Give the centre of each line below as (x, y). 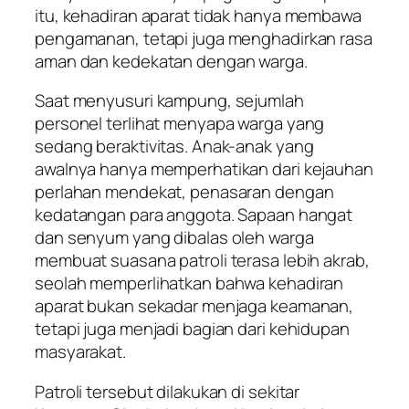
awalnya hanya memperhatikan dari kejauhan (204, 169)
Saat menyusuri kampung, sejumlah (169, 101)
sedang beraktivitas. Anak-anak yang (174, 147)
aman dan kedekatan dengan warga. (171, 61)
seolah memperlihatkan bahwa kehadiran (189, 283)
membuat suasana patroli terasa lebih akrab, (202, 261)
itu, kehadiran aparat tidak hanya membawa (198, 15)
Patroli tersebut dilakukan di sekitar (168, 391)
